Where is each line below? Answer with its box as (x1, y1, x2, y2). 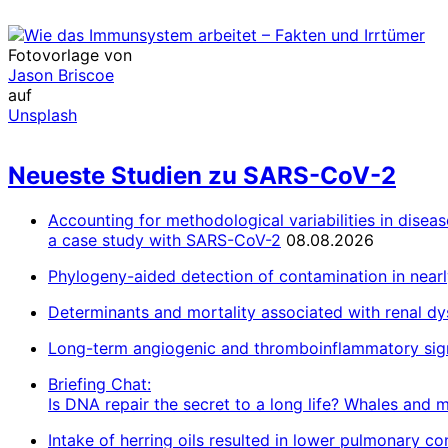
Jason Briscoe (8, 65, 114, 86)
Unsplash (8, 105, 77, 126)
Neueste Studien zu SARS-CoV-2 (8, 161, 396, 191)
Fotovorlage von (8, 45, 132, 66)
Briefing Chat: (48, 374, 151, 395)
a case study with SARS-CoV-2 (48, 230, 281, 251)
